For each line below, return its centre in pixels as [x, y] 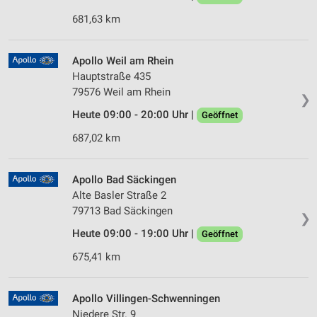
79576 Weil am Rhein [121, 92]
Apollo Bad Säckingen [124, 180]
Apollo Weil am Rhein [123, 61]
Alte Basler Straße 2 [119, 196]
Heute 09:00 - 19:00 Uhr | [134, 234]
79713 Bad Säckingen [122, 211]
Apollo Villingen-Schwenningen [146, 299]
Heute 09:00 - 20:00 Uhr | [134, 115]
